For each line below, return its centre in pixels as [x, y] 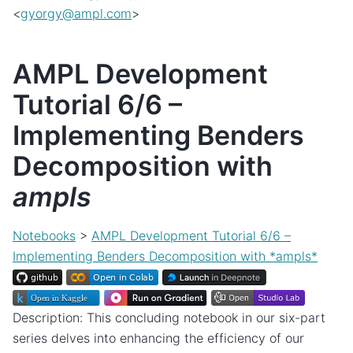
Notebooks [44, 235]
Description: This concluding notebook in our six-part [169, 317]
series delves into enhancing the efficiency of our [158, 338]
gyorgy [41, 14]
